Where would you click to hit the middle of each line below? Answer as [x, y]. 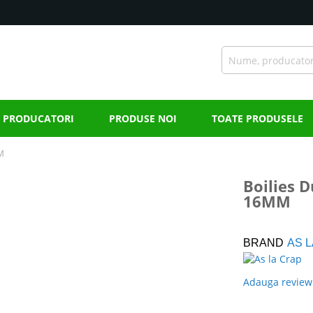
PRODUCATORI [38, 119]
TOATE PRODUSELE [257, 119]
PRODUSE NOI [143, 119]
